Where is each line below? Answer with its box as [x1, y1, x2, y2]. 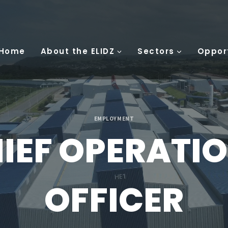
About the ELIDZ [40, 45, 115, 56]
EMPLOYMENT [94, 115, 134, 122]
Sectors [137, 45, 175, 56]
